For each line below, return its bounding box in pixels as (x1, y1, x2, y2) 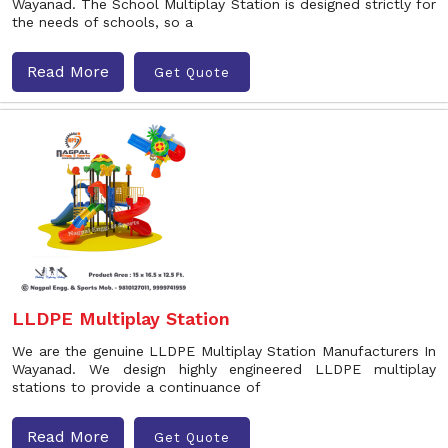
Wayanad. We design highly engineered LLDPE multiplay (12, 361, 436, 377)
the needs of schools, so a (12, 14, 193, 30)
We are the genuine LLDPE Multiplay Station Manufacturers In (12, 343, 436, 359)
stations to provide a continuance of (12, 379, 261, 395)
